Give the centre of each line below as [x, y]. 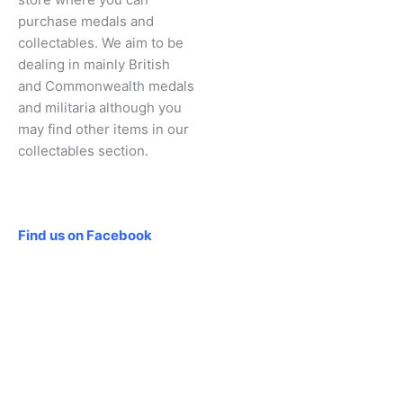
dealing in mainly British [94, 65]
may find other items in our [103, 130]
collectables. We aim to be [101, 43]
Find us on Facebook [85, 236]
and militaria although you [100, 108]
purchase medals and [86, 22]
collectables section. [83, 151]
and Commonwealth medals [106, 86]
